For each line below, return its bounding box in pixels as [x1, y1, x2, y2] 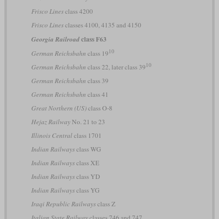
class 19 [86, 49, 109, 58]
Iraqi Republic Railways [31, 199, 96, 209]
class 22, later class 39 [86, 63, 146, 72]
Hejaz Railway [31, 117, 70, 127]
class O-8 [86, 104, 112, 113]
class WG [74, 145, 101, 154]
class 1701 [72, 131, 102, 140]
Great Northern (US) [31, 104, 87, 113]
